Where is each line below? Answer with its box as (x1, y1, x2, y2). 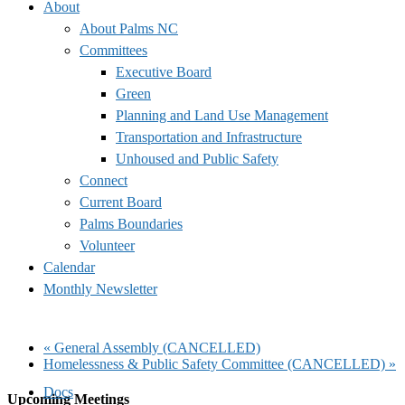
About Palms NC (80, 20, 178, 36)
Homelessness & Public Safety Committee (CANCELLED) (43, 355, 389, 372)
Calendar (43, 259, 95, 275)
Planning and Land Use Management (116, 107, 328, 123)
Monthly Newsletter (43, 280, 157, 297)
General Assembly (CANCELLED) (51, 339, 260, 355)
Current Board (80, 193, 162, 210)
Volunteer (80, 237, 135, 253)
